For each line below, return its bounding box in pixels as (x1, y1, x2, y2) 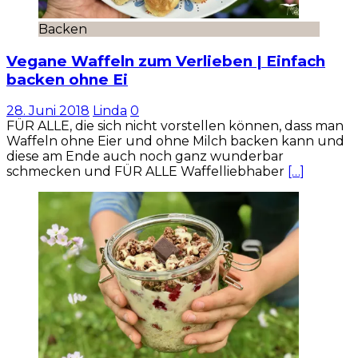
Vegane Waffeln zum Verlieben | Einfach (6, 51, 325, 70)
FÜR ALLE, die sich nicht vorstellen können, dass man (6, 118, 344, 134)
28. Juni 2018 (6, 103, 89, 119)
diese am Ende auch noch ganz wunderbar (6, 149, 284, 165)
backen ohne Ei (6, 70, 128, 89)
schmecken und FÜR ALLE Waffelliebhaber (6, 164, 288, 180)
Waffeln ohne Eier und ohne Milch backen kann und (6, 133, 344, 149)
